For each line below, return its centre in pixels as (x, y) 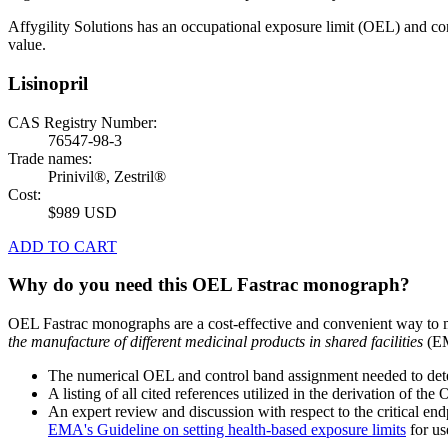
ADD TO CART (62, 246)
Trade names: (50, 158)
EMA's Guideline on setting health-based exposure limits (227, 430)
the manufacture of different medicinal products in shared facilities (215, 342)
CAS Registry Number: (82, 122)
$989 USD (82, 212)
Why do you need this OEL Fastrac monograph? (209, 285)
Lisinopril (48, 84)
